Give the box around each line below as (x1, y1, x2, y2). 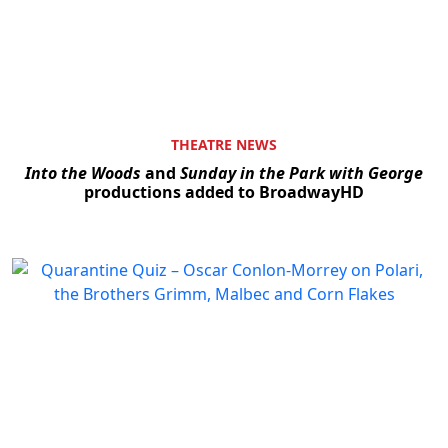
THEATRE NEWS (171, 134, 277, 154)
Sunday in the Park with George (180, 161, 423, 184)
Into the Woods (25, 161, 141, 184)
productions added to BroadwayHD (84, 180, 364, 203)
